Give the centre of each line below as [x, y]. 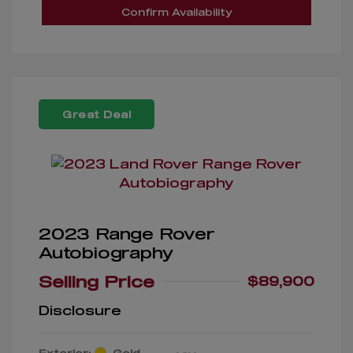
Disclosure [80, 310]
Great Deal [97, 114]
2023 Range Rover [127, 233]
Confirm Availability [176, 11]
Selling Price [97, 281]
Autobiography [106, 252]
